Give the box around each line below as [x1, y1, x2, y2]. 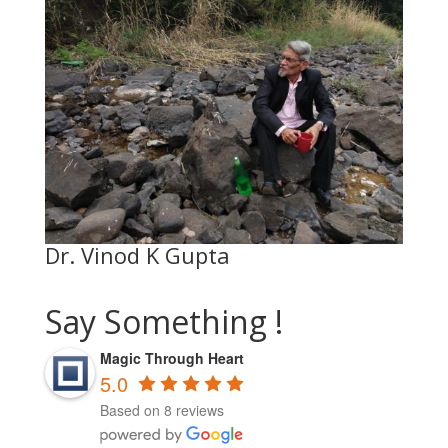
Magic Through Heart [99, 348, 244, 369]
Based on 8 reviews [99, 399, 224, 420]
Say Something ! [44, 300, 283, 344]
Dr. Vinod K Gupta [44, 240, 230, 271]
